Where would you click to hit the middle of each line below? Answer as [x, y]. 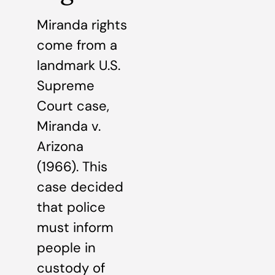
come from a [77, 45]
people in [66, 247]
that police [71, 207]
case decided [80, 187]
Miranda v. [69, 126]
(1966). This [72, 166]
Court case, [73, 106]
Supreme [66, 85]
